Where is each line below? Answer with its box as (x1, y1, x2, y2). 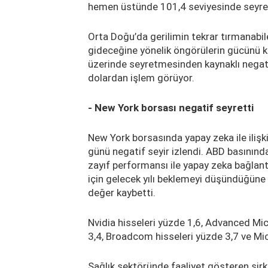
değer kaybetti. (88, 186, 156, 199)
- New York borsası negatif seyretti (88, 101, 254, 114)
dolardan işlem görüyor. (88, 71, 194, 84)
